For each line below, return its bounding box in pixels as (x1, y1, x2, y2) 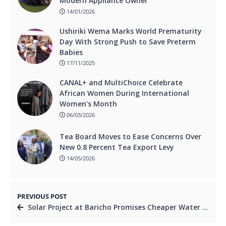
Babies (60, 47, 83, 57)
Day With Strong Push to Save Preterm (60, 36, 196, 46)
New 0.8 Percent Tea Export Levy (60, 142, 174, 152)
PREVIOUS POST (17, 192, 67, 201)
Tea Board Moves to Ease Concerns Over (60, 132, 201, 142)
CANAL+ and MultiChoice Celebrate (60, 78, 183, 88)
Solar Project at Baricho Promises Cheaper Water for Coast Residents (28, 202, 202, 212)
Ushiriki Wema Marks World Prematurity (60, 26, 202, 36)
